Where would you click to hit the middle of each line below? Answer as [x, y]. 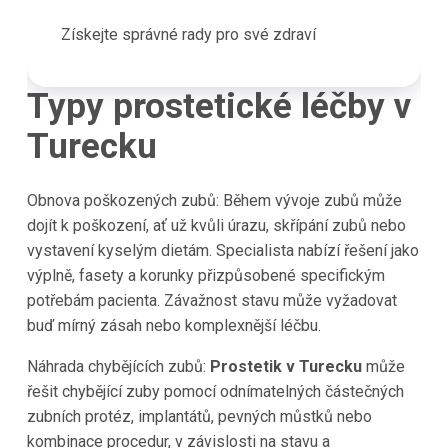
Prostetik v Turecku [285, 366]
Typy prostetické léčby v [218, 107]
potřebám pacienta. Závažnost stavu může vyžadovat [211, 300]
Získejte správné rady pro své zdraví [188, 35]
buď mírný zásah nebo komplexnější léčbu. [173, 325]
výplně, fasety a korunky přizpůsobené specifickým [205, 275]
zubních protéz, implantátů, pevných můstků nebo [199, 416]
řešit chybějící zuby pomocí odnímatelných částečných [215, 391]
